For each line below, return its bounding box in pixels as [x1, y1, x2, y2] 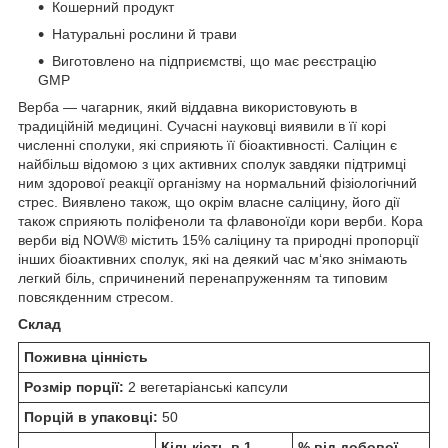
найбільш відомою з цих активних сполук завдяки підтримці [18, 155, 406, 172]
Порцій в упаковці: [24, 408, 158, 425]
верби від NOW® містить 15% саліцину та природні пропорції [18, 231, 419, 248]
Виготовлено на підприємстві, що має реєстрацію [52, 52, 377, 69]
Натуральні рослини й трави [52, 25, 237, 42]
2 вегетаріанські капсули [124, 378, 288, 395]
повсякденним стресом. [18, 288, 174, 305]
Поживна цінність [24, 348, 148, 365]
